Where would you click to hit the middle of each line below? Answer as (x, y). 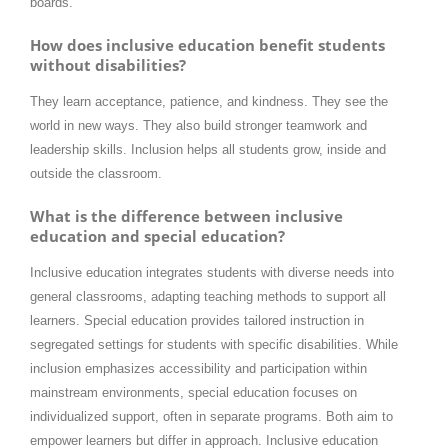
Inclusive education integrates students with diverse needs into (212, 273)
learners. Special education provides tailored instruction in (197, 321)
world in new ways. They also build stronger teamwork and (198, 126)
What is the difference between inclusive (186, 216)
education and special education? (157, 236)
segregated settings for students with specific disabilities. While (214, 345)
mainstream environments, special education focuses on (193, 393)
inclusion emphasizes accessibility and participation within (198, 369)
